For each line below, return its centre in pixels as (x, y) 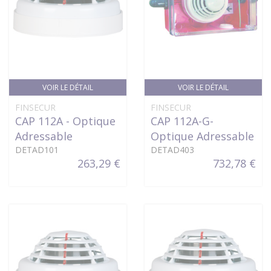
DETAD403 (172, 150)
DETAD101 (37, 150)
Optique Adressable (202, 136)
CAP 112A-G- (182, 121)
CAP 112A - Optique (65, 121)
